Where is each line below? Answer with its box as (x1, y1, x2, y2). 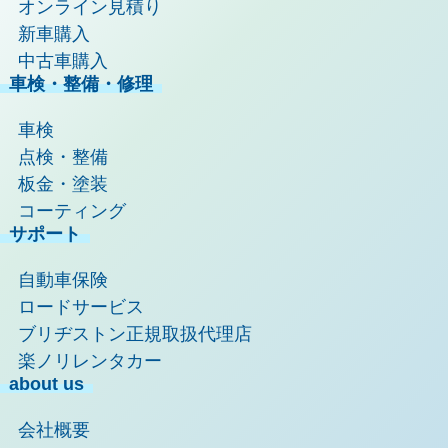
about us (9, 373, 84, 394)
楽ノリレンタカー (18, 350, 162, 371)
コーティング (18, 200, 126, 221)
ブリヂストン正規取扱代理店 (18, 323, 252, 344)
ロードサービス (18, 296, 144, 317)
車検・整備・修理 (9, 73, 153, 94)
